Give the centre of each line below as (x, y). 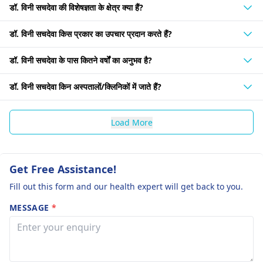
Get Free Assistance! (63, 169)
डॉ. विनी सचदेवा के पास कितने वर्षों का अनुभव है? (81, 60)
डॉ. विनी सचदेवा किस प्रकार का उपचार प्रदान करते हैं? (91, 34)
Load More (131, 122)
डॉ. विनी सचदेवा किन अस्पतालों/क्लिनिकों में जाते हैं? (85, 87)
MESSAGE (31, 208)
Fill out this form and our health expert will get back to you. (126, 186)
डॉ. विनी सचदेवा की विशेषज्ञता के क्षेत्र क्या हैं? (76, 7)
